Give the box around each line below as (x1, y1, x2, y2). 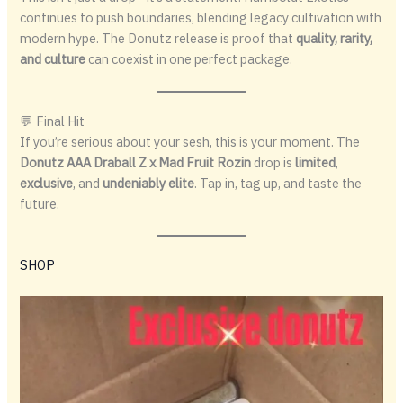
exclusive (20, 174, 74, 192)
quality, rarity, (296, 30, 373, 48)
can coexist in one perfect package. (85, 50, 293, 68)
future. (20, 194, 60, 212)
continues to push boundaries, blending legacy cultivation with (20, 9, 382, 27)
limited (295, 153, 336, 171)
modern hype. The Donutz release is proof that (20, 30, 297, 48)
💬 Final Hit (20, 112, 85, 130)
